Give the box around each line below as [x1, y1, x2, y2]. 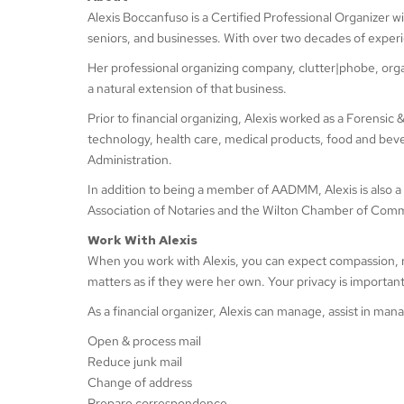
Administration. [87, 151, 172, 168]
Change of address [87, 374, 192, 390]
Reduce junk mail [87, 353, 182, 370]
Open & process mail [87, 333, 201, 349]
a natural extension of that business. [87, 80, 287, 96]
